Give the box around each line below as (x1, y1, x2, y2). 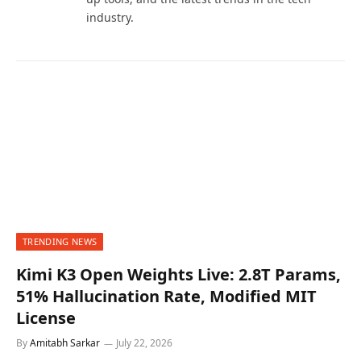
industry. (86, 10, 134, 25)
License (16, 307, 76, 330)
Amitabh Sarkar (30, 336, 100, 351)
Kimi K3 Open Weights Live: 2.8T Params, (16, 263, 341, 286)
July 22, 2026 (116, 336, 172, 351)
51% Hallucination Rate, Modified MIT (16, 285, 317, 308)
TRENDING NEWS (23, 235, 98, 248)
